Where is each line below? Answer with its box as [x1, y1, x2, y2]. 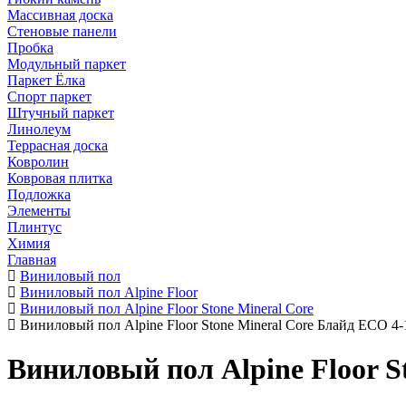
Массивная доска [7, 7, 113, 23]
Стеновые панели [7, 24, 117, 39]
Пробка [7, 40, 53, 55]
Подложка [7, 187, 71, 202]
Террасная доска [7, 138, 108, 153]
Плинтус [7, 219, 62, 235]
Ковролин [7, 154, 69, 169]
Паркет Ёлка [7, 72, 85, 88]
